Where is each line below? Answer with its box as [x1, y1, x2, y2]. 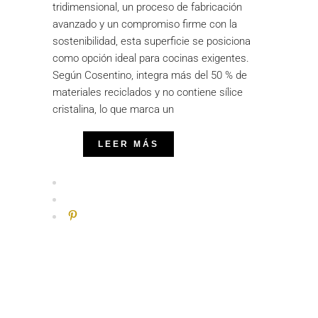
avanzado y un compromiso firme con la [53, 18, 237, 31]
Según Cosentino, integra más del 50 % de [53, 69, 247, 82]
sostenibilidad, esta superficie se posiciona [53, 35, 251, 48]
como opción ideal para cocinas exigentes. [53, 52, 249, 65]
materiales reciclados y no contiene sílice [53, 86, 243, 99]
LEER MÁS [98, 139, 159, 150]
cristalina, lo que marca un [53, 103, 174, 116]
